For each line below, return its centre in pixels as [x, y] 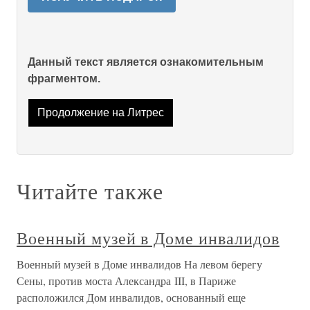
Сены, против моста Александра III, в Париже [126, 281]
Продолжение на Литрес [100, 113]
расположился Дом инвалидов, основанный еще [131, 298]
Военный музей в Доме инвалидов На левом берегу [139, 264]
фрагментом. [64, 79]
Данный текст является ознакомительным [146, 62]
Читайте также [90, 191]
